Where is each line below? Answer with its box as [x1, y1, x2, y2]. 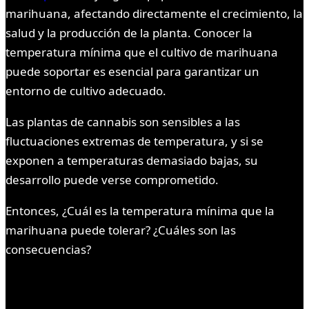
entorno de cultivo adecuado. [6, 83, 166, 99]
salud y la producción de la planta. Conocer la [6, 25, 252, 41]
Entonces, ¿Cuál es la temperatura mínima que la [6, 203, 275, 219]
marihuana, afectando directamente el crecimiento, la [6, 6, 303, 22]
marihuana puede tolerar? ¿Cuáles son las [6, 222, 236, 239]
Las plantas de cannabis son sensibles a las [6, 114, 240, 130]
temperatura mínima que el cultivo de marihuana [6, 44, 278, 61]
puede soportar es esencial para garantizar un [6, 63, 259, 80]
